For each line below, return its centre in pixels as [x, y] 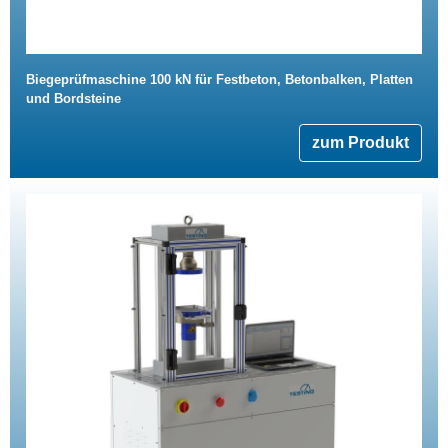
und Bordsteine [73, 99]
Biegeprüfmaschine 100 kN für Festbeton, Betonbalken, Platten [219, 80]
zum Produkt [360, 143]
